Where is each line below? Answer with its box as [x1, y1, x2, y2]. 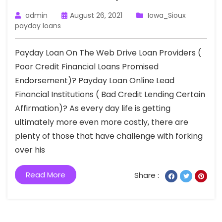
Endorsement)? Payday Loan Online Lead [15, 75, 174, 86]
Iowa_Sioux [148, 10, 186, 20]
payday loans [15, 21, 61, 31]
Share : [134, 170, 159, 180]
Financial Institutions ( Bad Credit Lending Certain [15, 89, 205, 100]
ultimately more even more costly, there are [15, 116, 188, 128]
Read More [26, 169, 65, 180]
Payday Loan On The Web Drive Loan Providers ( [15, 47, 201, 58]
